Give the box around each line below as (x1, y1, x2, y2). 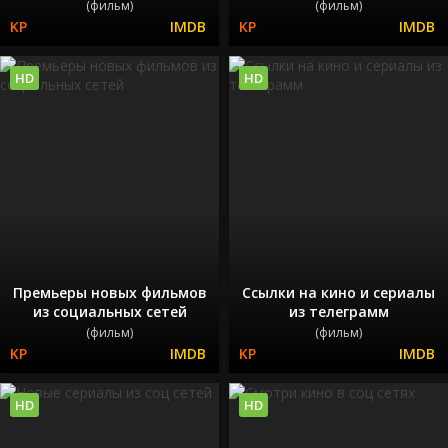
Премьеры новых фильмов (12, 283, 207, 303)
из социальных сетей (32, 302, 187, 322)
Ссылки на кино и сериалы (242, 283, 435, 303)
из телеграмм (288, 302, 389, 322)
